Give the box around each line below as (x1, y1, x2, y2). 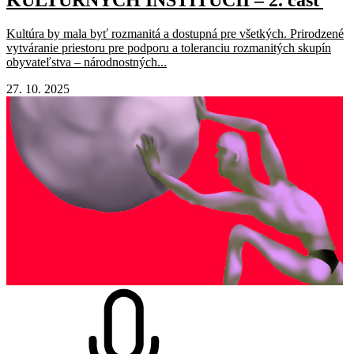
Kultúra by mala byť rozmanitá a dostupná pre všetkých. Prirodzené (6, 26, 344, 40)
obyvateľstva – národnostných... (6, 55, 167, 69)
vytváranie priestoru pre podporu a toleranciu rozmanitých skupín (6, 40, 331, 55)
